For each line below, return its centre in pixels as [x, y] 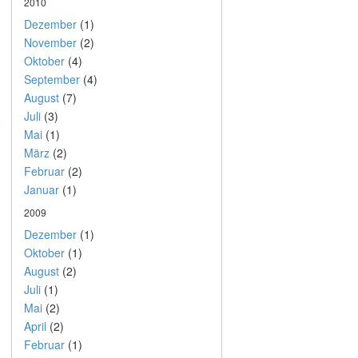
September [52, 79]
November [50, 42]
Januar [41, 189]
